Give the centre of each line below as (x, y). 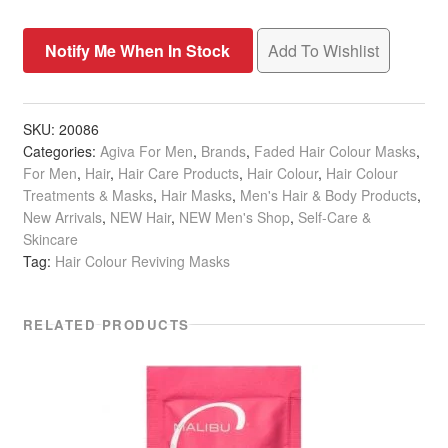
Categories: (61, 150)
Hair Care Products (178, 172)
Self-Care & (334, 216)
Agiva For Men (146, 150)
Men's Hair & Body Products (328, 194)
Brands (223, 150)
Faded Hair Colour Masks (334, 150)
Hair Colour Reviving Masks (142, 260)
